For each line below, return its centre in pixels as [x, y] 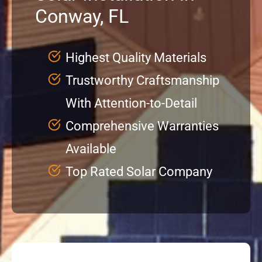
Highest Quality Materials [136, 57]
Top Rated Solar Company [139, 171]
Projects [30, 65]
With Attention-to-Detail [131, 103]
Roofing [28, 219]
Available [91, 149]
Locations [33, 180]
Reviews [29, 103]
